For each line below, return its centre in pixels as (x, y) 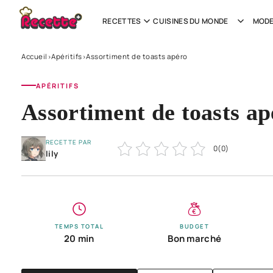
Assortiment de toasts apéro (137, 56)
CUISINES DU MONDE (191, 21)
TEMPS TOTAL (79, 226)
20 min (79, 238)
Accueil (34, 56)
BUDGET (195, 226)
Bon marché (195, 238)
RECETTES (122, 21)
